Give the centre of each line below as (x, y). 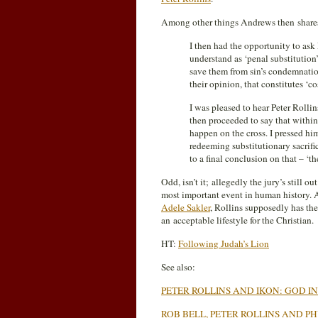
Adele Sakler (186, 207)
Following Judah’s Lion (224, 243)
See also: (178, 267)
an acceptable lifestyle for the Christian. (237, 220)
